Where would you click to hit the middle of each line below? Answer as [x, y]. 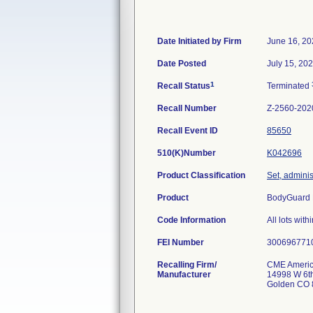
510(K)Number [187, 153]
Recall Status [184, 86]
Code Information [191, 220]
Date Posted [182, 64]
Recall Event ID [188, 131]
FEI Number [181, 242]
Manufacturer [184, 275]
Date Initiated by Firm [199, 41]
